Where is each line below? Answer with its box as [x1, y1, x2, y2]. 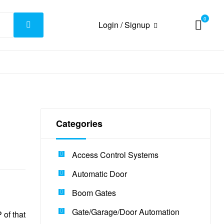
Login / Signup [98, 19, 152, 30]
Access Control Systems [72, 149, 159, 161]
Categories [56, 116, 102, 130]
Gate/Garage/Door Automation [72, 206, 180, 218]
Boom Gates [72, 187, 116, 199]
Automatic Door [72, 168, 127, 180]
